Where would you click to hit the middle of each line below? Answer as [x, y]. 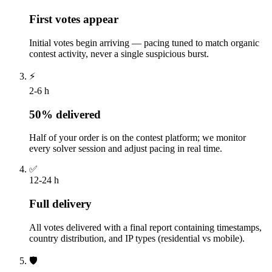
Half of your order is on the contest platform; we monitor [138, 138]
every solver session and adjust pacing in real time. [126, 149]
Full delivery [60, 204]
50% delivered [65, 114]
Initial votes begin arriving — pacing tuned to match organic [144, 42]
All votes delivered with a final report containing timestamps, [145, 227]
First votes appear [74, 19]
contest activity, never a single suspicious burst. [119, 53]
